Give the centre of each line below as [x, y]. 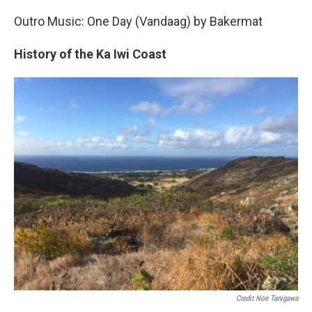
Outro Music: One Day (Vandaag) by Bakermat [138, 22]
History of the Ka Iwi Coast [90, 54]
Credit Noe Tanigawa [267, 299]
